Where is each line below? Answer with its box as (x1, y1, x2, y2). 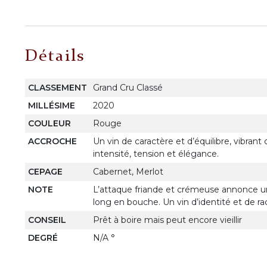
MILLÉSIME (27, 100, 75, 111)
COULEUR (27, 117, 71, 129)
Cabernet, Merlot (92, 166, 163, 177)
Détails (25, 48, 85, 66)
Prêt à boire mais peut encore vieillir (92, 214, 242, 225)
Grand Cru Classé (92, 82, 163, 93)
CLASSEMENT (27, 82, 87, 93)
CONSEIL (27, 214, 66, 225)
